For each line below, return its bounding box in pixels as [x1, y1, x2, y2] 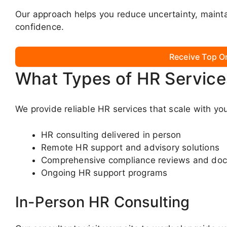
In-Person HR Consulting [15, 193, 190, 211]
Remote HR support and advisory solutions [41, 142, 219, 153]
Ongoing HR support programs [41, 167, 168, 178]
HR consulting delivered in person [41, 129, 181, 140]
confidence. [15, 22, 64, 32]
